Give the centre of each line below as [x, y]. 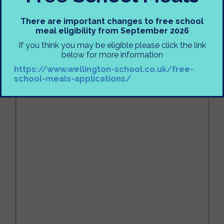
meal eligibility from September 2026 [112, 31]
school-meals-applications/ [72, 79]
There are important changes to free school [112, 21]
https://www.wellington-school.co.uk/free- [104, 69]
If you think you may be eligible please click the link [112, 45]
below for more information [112, 55]
